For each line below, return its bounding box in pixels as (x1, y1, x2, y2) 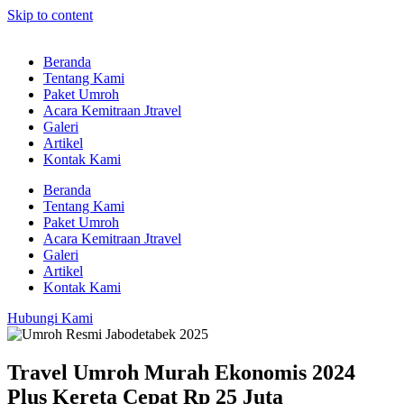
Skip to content (7, 7, 93, 23)
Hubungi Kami (7, 310, 93, 326)
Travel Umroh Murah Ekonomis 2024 (7, 360, 355, 384)
